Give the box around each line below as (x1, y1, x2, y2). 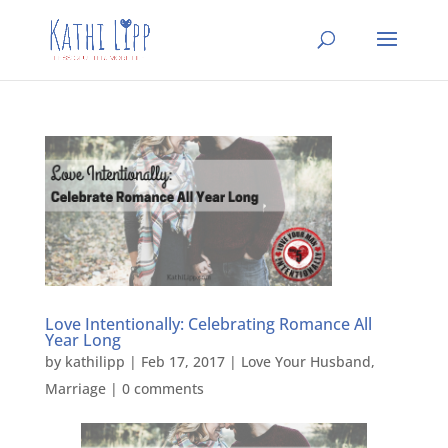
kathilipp (64, 351, 125, 371)
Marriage (44, 378, 106, 398)
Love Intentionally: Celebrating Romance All (44, 312, 372, 335)
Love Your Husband (240, 351, 371, 371)
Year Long (44, 328, 121, 351)
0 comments (121, 378, 204, 398)
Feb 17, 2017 (140, 351, 225, 371)
